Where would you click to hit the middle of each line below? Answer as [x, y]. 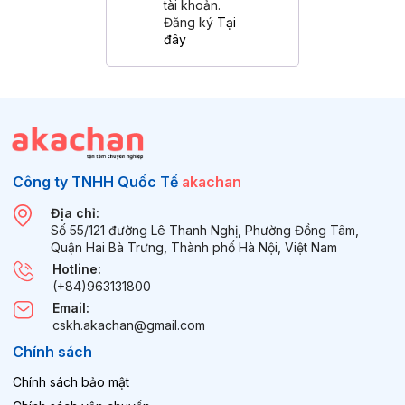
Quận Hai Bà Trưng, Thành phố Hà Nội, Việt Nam [194, 247]
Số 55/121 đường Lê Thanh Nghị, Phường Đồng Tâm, [205, 230]
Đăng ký [190, 22]
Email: [71, 308]
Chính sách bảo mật [71, 382]
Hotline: [77, 269]
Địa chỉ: [75, 213]
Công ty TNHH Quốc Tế [97, 182]
